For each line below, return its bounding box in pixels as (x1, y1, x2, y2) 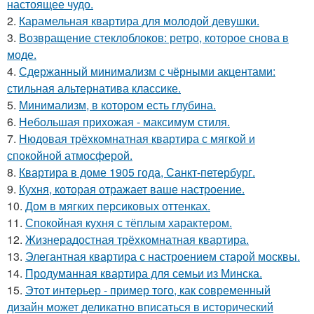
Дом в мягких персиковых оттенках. (25, 197, 210, 214)
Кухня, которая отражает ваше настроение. (19, 180, 245, 197)
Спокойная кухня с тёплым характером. (25, 214, 232, 231)
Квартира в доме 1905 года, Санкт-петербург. (19, 163, 255, 180)
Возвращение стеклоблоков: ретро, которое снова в (19, 29, 289, 46)
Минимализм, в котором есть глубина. (19, 96, 216, 113)
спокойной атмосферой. (7, 146, 132, 163)
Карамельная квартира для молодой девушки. (19, 12, 259, 29)
